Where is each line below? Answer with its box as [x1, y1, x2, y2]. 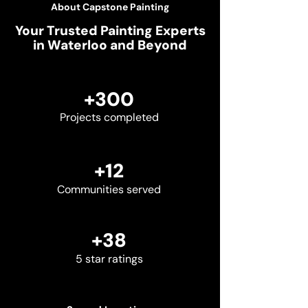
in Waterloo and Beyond [33, 36, 187, 54]
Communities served [57, 182, 161, 197]
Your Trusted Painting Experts [14, 22, 206, 39]
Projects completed [59, 110, 159, 124]
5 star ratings [75, 252, 143, 266]
